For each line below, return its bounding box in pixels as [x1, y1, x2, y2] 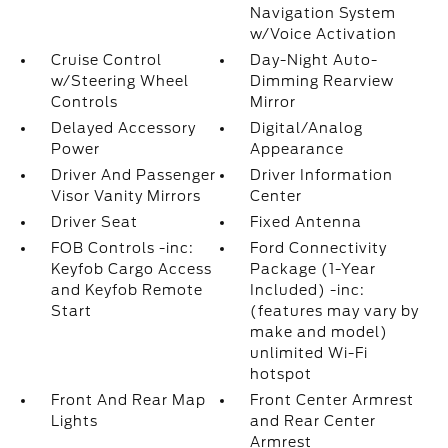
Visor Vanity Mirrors [50, 188, 201, 205]
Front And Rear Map [50, 392, 206, 409]
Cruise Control [50, 52, 162, 69]
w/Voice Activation [250, 26, 398, 43]
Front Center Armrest [250, 392, 415, 409]
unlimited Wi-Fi [250, 345, 369, 362]
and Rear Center [250, 413, 377, 430]
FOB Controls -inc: [50, 240, 194, 257]
